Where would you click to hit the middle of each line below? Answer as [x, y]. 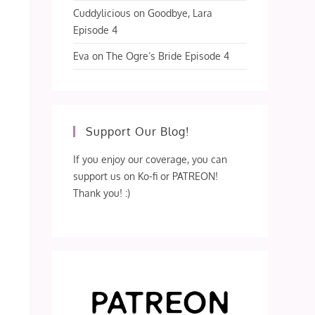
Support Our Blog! [138, 131]
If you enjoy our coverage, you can [150, 159]
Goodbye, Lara [180, 13]
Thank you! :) [102, 193]
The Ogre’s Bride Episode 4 [168, 56]
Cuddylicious [102, 13]
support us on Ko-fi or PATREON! [146, 176]
